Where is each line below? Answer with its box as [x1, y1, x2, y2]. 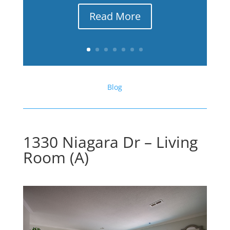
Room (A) [23, 147, 89, 168]
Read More [89, 9, 141, 24]
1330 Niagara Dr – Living [23, 131, 198, 152]
